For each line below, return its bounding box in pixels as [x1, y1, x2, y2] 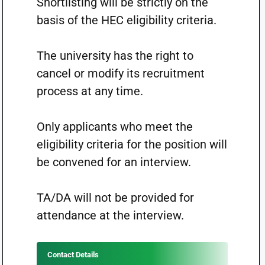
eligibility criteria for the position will [36, 137, 227, 151]
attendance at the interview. [36, 208, 184, 222]
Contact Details [47, 250, 99, 259]
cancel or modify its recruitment [36, 66, 205, 80]
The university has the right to [36, 49, 193, 63]
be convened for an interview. [36, 155, 191, 169]
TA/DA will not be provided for [36, 190, 194, 205]
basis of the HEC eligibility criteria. [36, 13, 216, 27]
